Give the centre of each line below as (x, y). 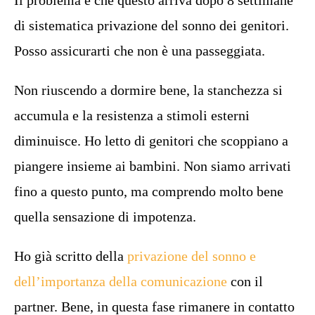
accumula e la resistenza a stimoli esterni (132, 115)
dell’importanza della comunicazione (121, 281)
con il (245, 281)
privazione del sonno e (192, 256)
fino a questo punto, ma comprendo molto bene (149, 191)
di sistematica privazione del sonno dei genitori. (152, 25)
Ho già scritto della (71, 256)
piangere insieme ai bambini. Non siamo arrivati (153, 166)
